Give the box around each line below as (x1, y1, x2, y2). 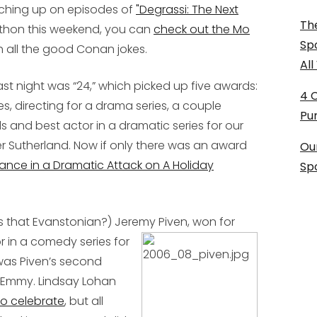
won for (192, 214, 235, 230)
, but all (64, 293, 103, 309)
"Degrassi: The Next (136, 1, 238, 18)
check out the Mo (154, 21, 250, 38)
